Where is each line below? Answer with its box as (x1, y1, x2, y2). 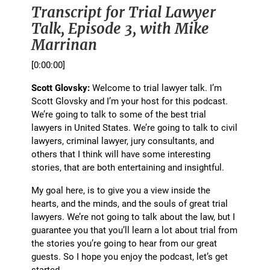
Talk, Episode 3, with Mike (31, 19, 210, 39)
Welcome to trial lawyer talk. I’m (90, 81, 222, 94)
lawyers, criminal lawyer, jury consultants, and (31, 134, 215, 147)
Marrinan (31, 36, 98, 55)
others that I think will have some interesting (31, 148, 211, 160)
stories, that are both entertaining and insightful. (31, 161, 225, 174)
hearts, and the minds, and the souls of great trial (31, 197, 228, 210)
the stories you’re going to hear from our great (31, 237, 218, 250)
